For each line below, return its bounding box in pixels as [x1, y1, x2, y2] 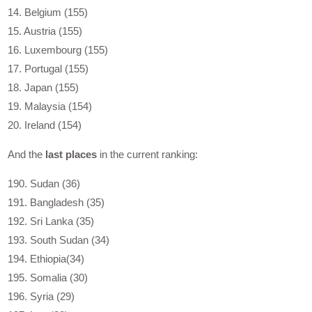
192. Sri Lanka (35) [8, 215, 95, 228]
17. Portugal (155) [8, 63, 89, 75]
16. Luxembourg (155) [8, 44, 109, 56]
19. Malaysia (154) [8, 100, 93, 113]
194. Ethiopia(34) [8, 253, 85, 265]
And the [8, 148, 46, 161]
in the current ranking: [97, 148, 198, 161]
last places [45, 148, 97, 161]
